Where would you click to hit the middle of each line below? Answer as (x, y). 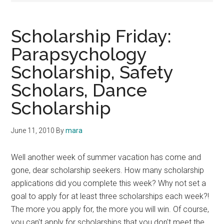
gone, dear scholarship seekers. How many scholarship (108, 170)
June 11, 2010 (33, 130)
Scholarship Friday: (91, 36)
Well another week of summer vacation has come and (106, 157)
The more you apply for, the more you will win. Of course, (110, 209)
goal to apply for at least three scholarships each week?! (110, 196)
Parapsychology (79, 54)
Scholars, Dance (79, 90)
